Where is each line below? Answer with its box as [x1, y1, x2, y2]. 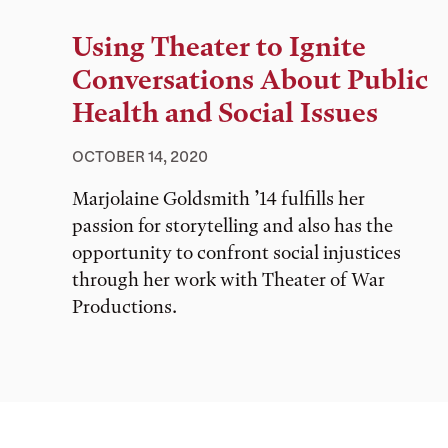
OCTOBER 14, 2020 [72, 146, 208, 165]
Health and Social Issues [72, 96, 378, 129]
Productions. [72, 294, 177, 318]
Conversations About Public [72, 63, 428, 96]
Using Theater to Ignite [72, 30, 366, 63]
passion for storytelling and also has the [72, 213, 393, 237]
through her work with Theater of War [72, 267, 385, 291]
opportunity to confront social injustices [72, 240, 401, 264]
